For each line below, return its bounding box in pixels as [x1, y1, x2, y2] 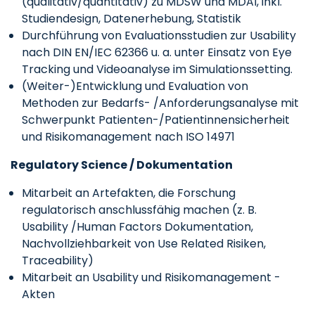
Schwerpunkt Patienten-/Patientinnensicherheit [22, 112, 290, 128]
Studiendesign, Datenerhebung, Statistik [22, 11, 241, 27]
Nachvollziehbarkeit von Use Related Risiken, [22, 236, 266, 252]
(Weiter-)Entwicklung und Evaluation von [22, 78, 248, 94]
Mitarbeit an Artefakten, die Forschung [22, 185, 236, 201]
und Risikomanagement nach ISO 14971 [22, 129, 235, 145]
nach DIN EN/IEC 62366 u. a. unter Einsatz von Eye [22, 44, 292, 60]
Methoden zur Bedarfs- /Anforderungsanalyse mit [22, 95, 299, 111]
